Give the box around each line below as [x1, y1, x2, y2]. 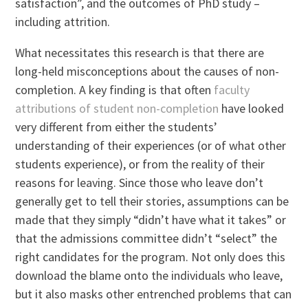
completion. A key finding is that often [15, 81, 214, 98]
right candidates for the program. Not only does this [15, 248, 286, 265]
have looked [219, 100, 285, 116]
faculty [214, 81, 250, 98]
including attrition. [15, 13, 111, 30]
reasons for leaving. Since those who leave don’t [15, 174, 264, 190]
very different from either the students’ [15, 118, 218, 135]
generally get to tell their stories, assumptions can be [15, 192, 289, 209]
